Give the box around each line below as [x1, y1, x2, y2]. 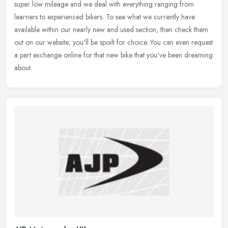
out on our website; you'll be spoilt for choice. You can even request [14, 37, 213, 47]
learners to [14, 11, 45, 22]
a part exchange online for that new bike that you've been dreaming [14, 49, 213, 60]
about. [14, 62, 32, 73]
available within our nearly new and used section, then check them [14, 24, 208, 35]
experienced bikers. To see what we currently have [47, 11, 195, 22]
